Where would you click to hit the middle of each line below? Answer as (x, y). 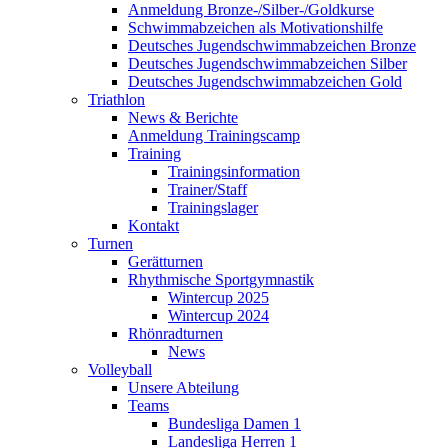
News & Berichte (183, 117)
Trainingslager (213, 207)
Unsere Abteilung (183, 387)
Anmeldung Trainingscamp (214, 135)
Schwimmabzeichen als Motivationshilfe (255, 27)
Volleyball (120, 369)
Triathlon (116, 99)
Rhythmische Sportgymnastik (221, 279)
